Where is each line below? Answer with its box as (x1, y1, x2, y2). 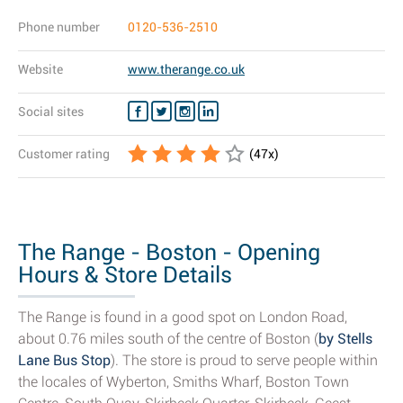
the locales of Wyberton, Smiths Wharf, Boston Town (18, 373, 349, 390)
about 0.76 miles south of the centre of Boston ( (18, 330, 318, 347)
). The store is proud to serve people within (111, 352, 378, 369)
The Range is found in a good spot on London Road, (18, 309, 347, 326)
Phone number (18, 20, 100, 34)
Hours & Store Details (18, 262, 232, 288)
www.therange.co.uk (128, 62, 245, 76)
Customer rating (18, 147, 110, 161)
